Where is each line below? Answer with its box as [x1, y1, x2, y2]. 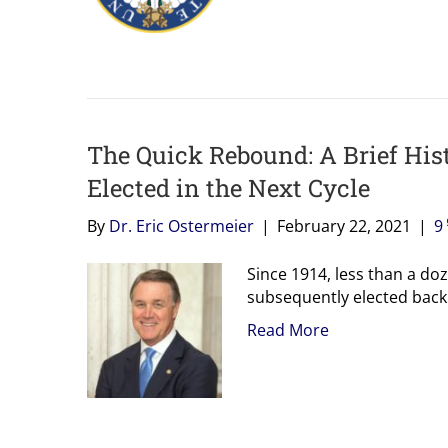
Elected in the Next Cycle [87, 171, 370, 204]
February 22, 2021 [277, 214, 411, 237]
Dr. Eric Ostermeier [109, 214, 254, 237]
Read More [247, 318, 329, 341]
